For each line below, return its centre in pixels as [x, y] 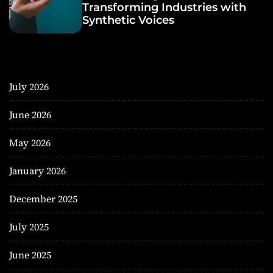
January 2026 [37, 170]
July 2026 [29, 86]
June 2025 [30, 254]
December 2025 [43, 198]
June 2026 [30, 114]
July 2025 [29, 226]
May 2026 [30, 142]
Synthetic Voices [128, 20]
